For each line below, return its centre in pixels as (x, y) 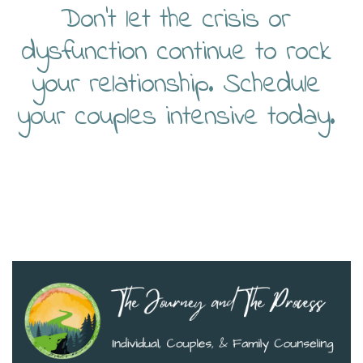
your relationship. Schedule (175, 85)
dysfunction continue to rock (175, 53)
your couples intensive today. (175, 117)
